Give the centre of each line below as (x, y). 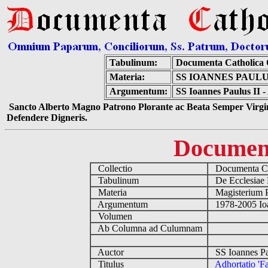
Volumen (114, 216)
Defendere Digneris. (47, 118)
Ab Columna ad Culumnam (149, 228)
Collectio (114, 168)
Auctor (109, 252)
